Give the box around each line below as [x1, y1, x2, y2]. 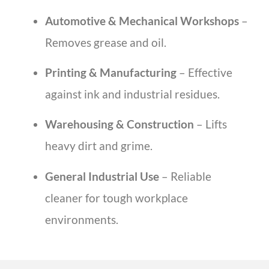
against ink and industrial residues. [45, 86, 220, 101]
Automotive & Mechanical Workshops [45, 13, 239, 28]
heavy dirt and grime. [45, 139, 153, 153]
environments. [45, 212, 118, 226]
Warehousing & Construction [45, 117, 194, 131]
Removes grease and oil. [45, 35, 166, 49]
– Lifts [194, 117, 227, 131]
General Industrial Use [45, 169, 159, 183]
